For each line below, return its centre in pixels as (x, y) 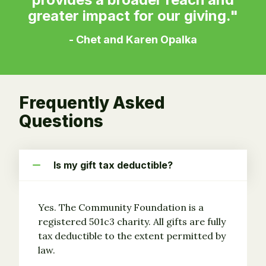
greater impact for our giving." (133, 16)
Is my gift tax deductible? (113, 165)
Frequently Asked (92, 103)
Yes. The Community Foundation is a (121, 208)
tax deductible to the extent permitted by (132, 236)
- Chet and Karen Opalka (133, 40)
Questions (61, 121)
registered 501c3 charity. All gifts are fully (132, 222)
